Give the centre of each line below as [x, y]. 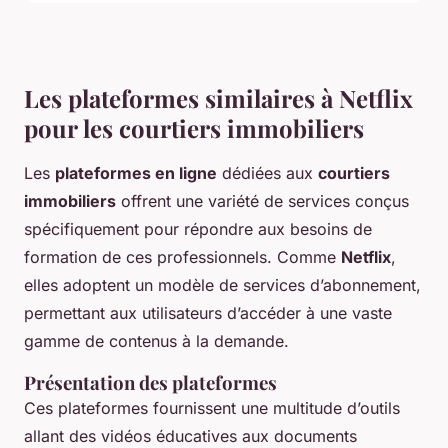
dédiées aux [267, 172]
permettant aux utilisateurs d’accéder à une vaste [208, 312]
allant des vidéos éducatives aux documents [190, 435]
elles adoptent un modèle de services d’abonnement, [222, 284]
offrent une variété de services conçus [262, 200]
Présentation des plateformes [150, 382]
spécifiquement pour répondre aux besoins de [198, 228]
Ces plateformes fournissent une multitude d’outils [212, 407]
